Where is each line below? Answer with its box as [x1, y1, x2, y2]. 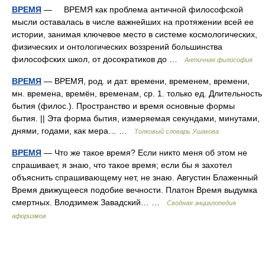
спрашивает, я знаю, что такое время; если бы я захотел [12, 160, 232, 170]
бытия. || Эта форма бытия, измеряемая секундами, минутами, [12, 114, 260, 123]
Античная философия [185, 56, 253, 63]
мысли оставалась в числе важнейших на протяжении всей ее [12, 17, 254, 27]
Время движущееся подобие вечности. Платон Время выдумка [12, 185, 257, 195]
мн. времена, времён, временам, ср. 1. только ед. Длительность [12, 89, 262, 98]
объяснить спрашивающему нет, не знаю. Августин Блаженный [12, 173, 258, 182]
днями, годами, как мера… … [12, 126, 134, 135]
